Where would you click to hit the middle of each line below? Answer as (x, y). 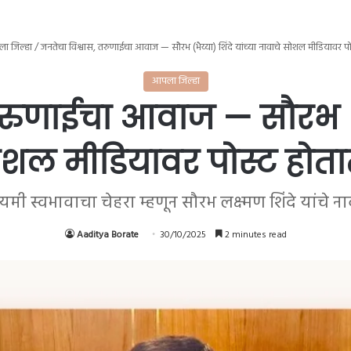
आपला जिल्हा (175, 81)
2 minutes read (254, 235)
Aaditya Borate (107, 235)
